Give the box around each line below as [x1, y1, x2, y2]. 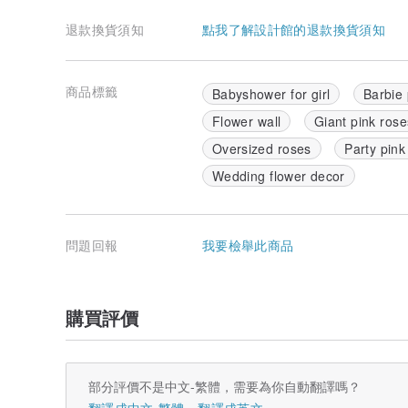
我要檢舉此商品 [202, 236, 294, 255]
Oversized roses [212, 139, 311, 158]
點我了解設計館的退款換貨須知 [202, 20, 385, 39]
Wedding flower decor [212, 167, 345, 186]
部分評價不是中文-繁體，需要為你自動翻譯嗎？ [88, 377, 361, 396]
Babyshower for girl [212, 85, 331, 104]
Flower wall [212, 112, 281, 131]
